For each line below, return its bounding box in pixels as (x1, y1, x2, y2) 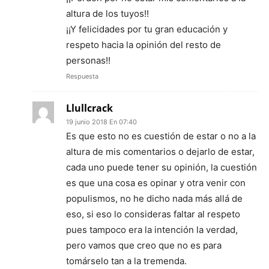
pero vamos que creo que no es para (66, 239, 222, 251)
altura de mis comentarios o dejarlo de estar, (66, 145, 255, 157)
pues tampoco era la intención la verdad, (66, 223, 238, 235)
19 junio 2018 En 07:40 (66, 117, 137, 126)
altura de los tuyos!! (66, 7, 149, 19)
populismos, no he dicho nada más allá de (66, 192, 243, 204)
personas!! (66, 54, 110, 66)
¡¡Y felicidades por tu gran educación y (66, 23, 228, 35)
